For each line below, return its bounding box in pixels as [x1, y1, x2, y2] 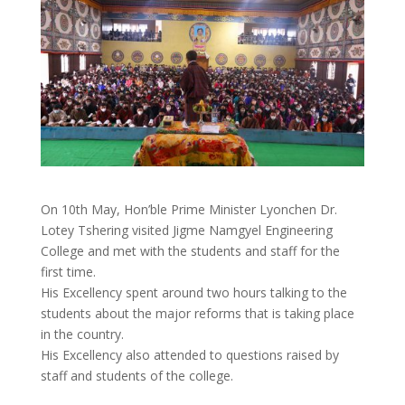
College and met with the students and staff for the [40, 241, 340, 259]
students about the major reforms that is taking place [40, 304, 354, 322]
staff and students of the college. [40, 366, 233, 384]
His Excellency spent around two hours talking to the [40, 283, 347, 301]
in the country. [40, 325, 124, 343]
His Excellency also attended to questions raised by [40, 345, 339, 363]
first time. [40, 262, 96, 280]
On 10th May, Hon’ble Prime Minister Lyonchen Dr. [40, 200, 337, 218]
